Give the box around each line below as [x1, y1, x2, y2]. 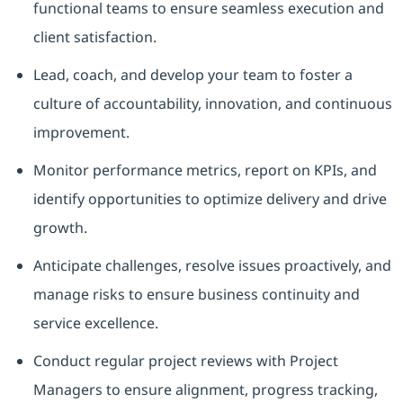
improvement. [32, 122, 130, 143]
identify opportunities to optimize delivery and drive [32, 189, 387, 210]
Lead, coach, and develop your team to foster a [32, 65, 353, 85]
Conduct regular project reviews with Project [32, 351, 338, 372]
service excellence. [32, 313, 158, 334]
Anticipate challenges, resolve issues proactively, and [32, 255, 391, 276]
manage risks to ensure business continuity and [32, 284, 360, 305]
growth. [32, 218, 87, 238]
